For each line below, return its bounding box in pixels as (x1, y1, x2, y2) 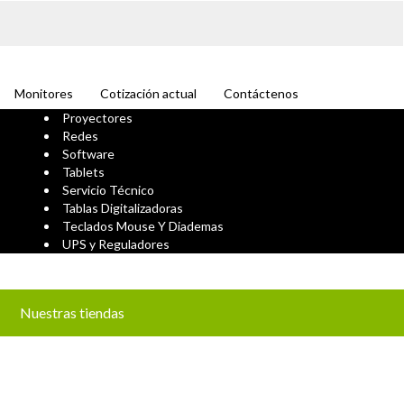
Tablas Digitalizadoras (61, 200, 183, 216)
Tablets (61, 164, 105, 179)
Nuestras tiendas (20, 304, 124, 321)
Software (61, 146, 115, 161)
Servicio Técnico (61, 182, 154, 197)
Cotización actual (100, 86, 197, 101)
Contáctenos (224, 86, 298, 101)
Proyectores (61, 110, 133, 125)
